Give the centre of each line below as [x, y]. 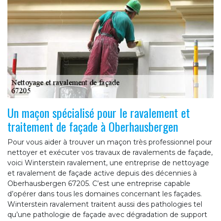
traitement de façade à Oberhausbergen [93, 127]
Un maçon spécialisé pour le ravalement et [99, 113]
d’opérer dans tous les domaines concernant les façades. [105, 194]
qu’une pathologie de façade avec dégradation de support [107, 215]
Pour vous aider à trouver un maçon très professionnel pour [110, 142]
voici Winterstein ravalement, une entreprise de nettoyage [108, 163]
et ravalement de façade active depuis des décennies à [102, 173]
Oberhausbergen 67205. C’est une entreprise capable [99, 184]
